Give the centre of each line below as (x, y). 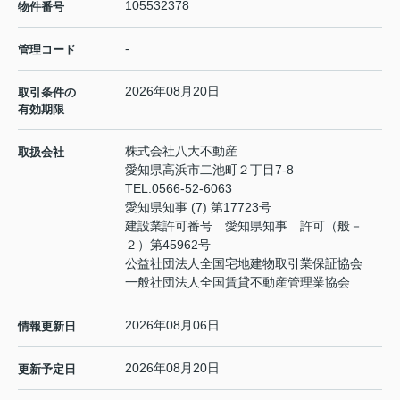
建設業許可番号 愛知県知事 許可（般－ (244, 226)
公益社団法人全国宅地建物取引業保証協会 (244, 264)
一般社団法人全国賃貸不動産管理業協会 (237, 283)
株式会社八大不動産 (181, 151)
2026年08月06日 (172, 325)
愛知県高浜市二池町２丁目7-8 (211, 170)
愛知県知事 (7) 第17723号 (198, 208)
